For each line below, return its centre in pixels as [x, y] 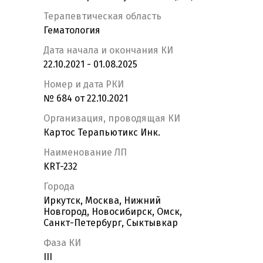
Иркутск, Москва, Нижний [102, 201]
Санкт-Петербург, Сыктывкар [111, 223]
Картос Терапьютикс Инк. [102, 133]
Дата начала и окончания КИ [108, 50]
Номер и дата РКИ [84, 85]
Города [59, 187]
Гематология [72, 31]
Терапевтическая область [102, 16]
